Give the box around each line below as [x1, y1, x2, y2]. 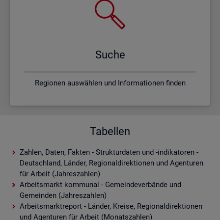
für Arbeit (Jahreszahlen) [20, 169, 100, 178]
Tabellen [90, 125, 130, 137]
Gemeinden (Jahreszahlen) [20, 191, 107, 200]
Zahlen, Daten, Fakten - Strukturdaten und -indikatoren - [20, 147, 198, 157]
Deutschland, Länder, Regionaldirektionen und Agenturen [20, 158, 203, 167]
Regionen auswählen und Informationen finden [34, 78, 186, 87]
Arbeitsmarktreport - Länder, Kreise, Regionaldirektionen [20, 201, 202, 211]
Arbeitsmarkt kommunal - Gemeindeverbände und [20, 180, 181, 189]
